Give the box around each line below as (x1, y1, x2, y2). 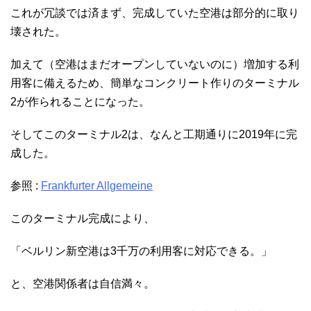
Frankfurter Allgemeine (41, 180, 153, 192)
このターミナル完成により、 (10, 212, 155, 225)
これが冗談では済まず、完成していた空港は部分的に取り (10, 7, 299, 19)
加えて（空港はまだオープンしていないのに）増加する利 (10, 58, 299, 71)
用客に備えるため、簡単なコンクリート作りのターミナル (10, 77, 299, 90)
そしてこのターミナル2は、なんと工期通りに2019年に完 (10, 128, 297, 141)
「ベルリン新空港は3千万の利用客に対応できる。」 (10, 245, 272, 258)
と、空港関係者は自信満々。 (10, 278, 155, 290)
